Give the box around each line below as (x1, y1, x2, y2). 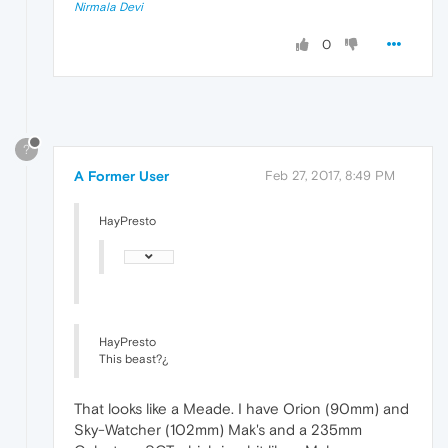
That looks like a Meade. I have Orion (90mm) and (74, 399, 409, 417)
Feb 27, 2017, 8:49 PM (265, 167, 395, 183)
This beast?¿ (99, 351, 168, 366)
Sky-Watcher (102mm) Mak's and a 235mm (74, 420, 362, 438)
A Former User (74, 167, 169, 184)
